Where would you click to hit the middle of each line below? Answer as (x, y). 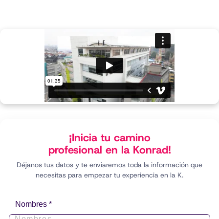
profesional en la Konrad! (109, 150)
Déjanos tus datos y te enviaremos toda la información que (109, 165)
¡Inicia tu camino (109, 138)
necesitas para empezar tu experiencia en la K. (109, 175)
